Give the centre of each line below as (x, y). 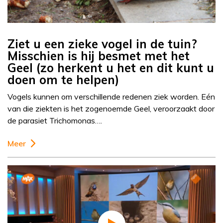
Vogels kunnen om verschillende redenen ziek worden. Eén (111, 97)
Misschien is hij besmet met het (99, 56)
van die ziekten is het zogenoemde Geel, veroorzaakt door (111, 109)
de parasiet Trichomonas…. (55, 121)
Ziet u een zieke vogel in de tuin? (102, 44)
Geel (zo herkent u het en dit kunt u (111, 68)
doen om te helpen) (63, 80)
